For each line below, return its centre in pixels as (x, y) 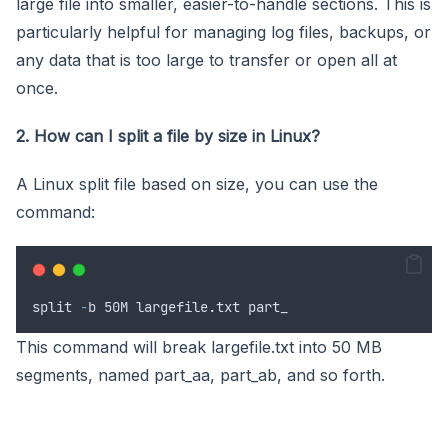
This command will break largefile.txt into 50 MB (199, 346)
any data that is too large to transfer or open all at (206, 59)
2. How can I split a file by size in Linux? (168, 135)
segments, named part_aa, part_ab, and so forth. (200, 374)
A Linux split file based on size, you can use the (197, 183)
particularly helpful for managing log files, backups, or (223, 31)
